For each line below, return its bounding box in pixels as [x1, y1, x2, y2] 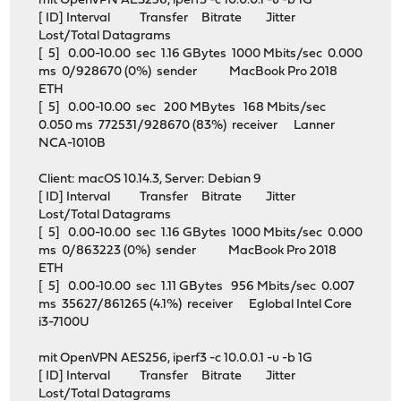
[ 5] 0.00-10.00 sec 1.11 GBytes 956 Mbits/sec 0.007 [38, 280, 355, 294]
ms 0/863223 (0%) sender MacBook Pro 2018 [38, 244, 337, 259]
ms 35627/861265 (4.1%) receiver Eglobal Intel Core [38, 298, 353, 312]
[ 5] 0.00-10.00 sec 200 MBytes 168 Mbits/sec [38, 101, 329, 115]
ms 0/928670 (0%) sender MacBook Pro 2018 [38, 65, 338, 80]
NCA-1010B [38, 137, 107, 151]
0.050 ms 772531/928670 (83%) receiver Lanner [38, 119, 336, 133]
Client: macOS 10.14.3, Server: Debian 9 [38, 173, 262, 187]
